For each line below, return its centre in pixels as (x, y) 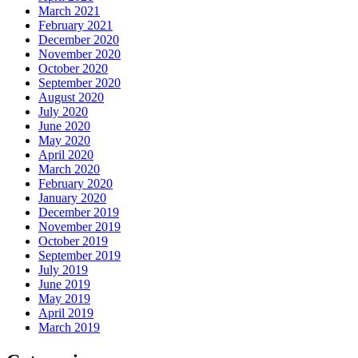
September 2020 (80, 83)
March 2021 (69, 11)
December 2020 (79, 40)
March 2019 (69, 328)
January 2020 (72, 198)
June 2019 (64, 284)
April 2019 (66, 313)
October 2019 (73, 241)
